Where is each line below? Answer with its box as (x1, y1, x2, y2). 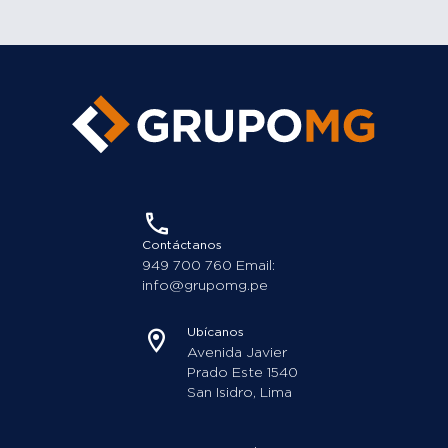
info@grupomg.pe (141, 279, 268, 293)
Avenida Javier (186, 346, 287, 360)
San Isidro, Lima (186, 386, 292, 400)
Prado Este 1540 (186, 366, 298, 380)
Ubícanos (186, 326, 244, 338)
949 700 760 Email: (141, 259, 275, 273)
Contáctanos (141, 239, 222, 251)
